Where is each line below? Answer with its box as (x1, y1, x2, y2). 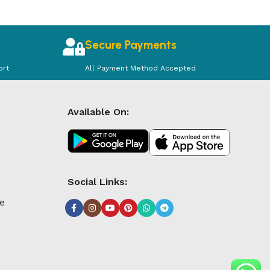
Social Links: (67, 176, 127, 188)
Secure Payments (85, 38, 177, 52)
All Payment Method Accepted (85, 64, 196, 73)
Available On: (67, 106, 129, 118)
